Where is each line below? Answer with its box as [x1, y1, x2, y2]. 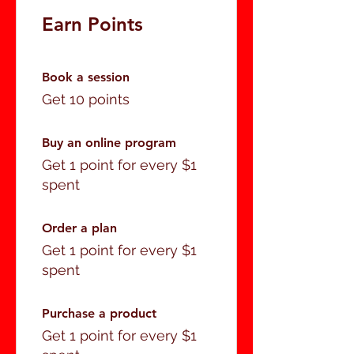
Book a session [42, 70, 130, 85]
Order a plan [42, 220, 117, 236]
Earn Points [42, 13, 143, 36]
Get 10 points [42, 91, 130, 108]
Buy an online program [42, 135, 176, 151]
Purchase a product [42, 306, 156, 322]
